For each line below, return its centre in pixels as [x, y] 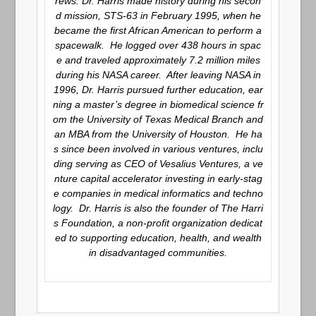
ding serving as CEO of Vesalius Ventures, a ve [158, 164]
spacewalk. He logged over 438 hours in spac [158, 45]
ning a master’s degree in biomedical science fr [158, 104]
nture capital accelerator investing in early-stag [158, 178]
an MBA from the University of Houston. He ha [158, 134]
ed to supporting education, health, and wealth [158, 238]
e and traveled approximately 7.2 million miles [158, 60]
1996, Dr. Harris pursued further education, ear [158, 90]
